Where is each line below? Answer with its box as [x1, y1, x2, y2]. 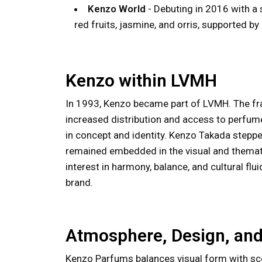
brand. [65, 177, 93, 188]
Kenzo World [88, 3, 146, 15]
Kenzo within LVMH [65, 70, 217, 91]
